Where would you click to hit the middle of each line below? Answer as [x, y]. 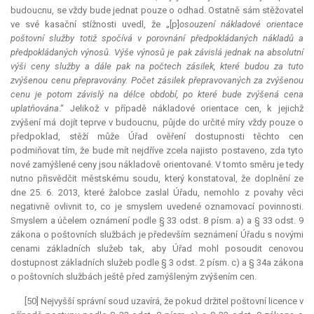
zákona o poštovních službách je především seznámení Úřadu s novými [157, 235]
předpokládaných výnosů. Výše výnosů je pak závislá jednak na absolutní [157, 53]
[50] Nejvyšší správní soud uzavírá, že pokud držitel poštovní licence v [164, 301]
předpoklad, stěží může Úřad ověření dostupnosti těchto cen [157, 137]
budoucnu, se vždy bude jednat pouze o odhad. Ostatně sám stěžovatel [157, 11]
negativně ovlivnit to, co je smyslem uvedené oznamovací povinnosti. [157, 207]
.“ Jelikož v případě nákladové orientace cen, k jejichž [181, 109]
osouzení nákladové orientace [241, 25]
